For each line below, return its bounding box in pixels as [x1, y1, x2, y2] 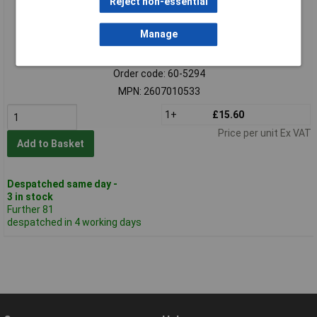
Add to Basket [16, 138, 84, 150]
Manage [139, 28, 178, 40]
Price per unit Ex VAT [217, 127, 311, 139]
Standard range [136, 42, 197, 53]
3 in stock [6, 190, 53, 202]
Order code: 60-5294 [113, 67, 205, 79]
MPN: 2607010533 [117, 85, 200, 97]
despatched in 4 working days [6, 216, 142, 228]
